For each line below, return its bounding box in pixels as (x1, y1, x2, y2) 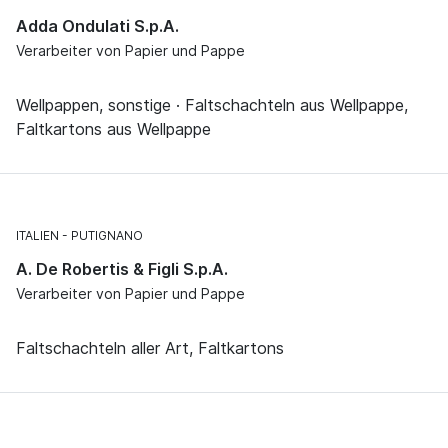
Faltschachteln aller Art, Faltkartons (16, 338, 284, 359)
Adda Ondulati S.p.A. (16, 16, 179, 37)
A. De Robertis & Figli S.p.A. (16, 259, 228, 280)
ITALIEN (16, 228, 59, 244)
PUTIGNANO (71, 228, 143, 244)
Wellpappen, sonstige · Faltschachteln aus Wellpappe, (16, 95, 408, 116)
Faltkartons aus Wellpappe (16, 119, 211, 140)
